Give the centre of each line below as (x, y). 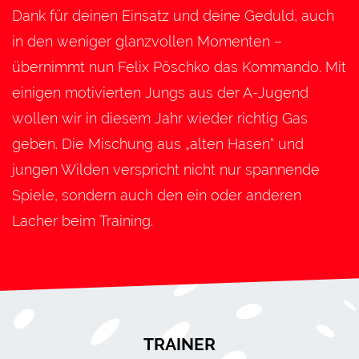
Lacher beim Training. (83, 220)
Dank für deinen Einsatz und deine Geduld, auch (173, 15)
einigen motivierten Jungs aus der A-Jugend (160, 92)
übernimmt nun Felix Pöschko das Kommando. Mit (179, 67)
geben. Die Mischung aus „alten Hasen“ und (158, 143)
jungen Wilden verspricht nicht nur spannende (166, 169)
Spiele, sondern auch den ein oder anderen (157, 195)
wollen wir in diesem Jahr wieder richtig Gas (160, 118)
